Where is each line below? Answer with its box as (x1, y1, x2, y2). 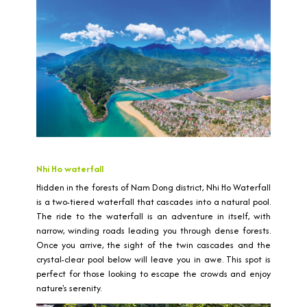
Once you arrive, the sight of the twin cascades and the (36, 238, 271, 251)
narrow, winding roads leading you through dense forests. (36, 223, 271, 237)
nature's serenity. (36, 281, 101, 295)
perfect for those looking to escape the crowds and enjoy (36, 267, 271, 280)
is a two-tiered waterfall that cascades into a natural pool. (36, 195, 271, 208)
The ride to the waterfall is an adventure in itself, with (36, 209, 271, 223)
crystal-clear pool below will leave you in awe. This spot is (36, 252, 271, 266)
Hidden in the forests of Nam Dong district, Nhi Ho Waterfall (36, 180, 271, 194)
